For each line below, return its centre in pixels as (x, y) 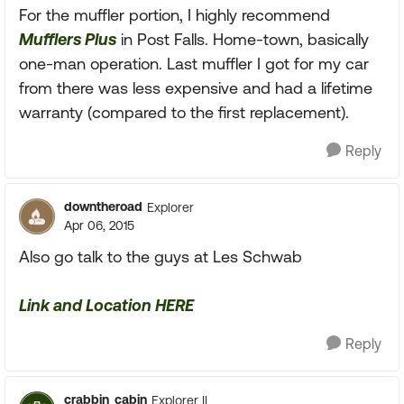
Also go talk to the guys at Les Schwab (161, 257)
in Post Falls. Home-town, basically (243, 39)
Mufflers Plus (68, 39)
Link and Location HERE (106, 305)
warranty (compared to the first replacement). (184, 112)
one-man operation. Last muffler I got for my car (194, 64)
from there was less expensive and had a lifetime (196, 88)
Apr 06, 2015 (99, 225)
